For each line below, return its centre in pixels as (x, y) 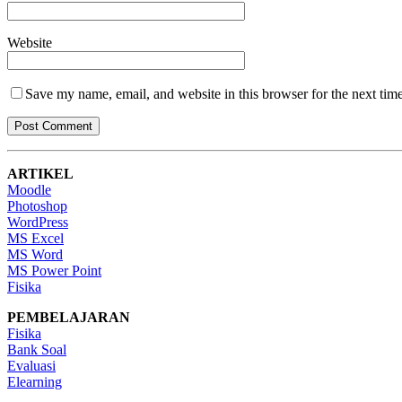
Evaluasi (31, 366)
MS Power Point (54, 271)
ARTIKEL (40, 174)
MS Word (35, 255)
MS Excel (35, 239)
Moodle (29, 190)
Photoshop (37, 206)
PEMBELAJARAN (69, 318)
